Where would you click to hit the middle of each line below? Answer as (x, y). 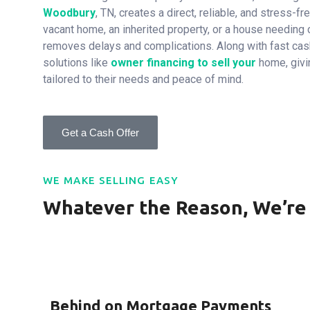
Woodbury (69, 13)
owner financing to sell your (185, 63)
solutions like (77, 63)
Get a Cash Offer (100, 133)
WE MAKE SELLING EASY (111, 180)
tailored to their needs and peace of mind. (143, 79)
